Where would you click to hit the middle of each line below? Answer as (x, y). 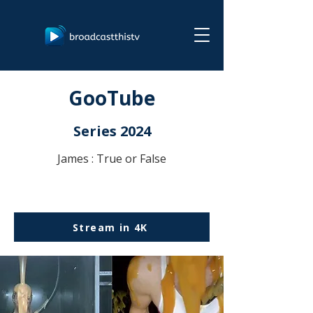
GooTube (112, 98)
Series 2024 (112, 131)
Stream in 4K (110, 227)
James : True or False (112, 159)
